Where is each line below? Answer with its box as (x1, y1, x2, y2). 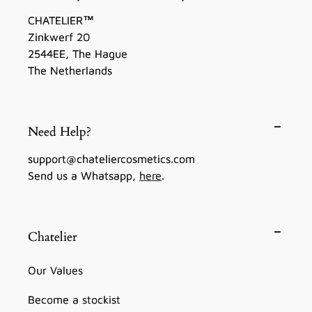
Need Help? (28, 123, 91, 141)
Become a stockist (28, 293, 120, 306)
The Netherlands (28, 64, 112, 77)
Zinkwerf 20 (28, 31, 90, 43)
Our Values (28, 264, 83, 276)
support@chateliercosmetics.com (28, 153, 195, 165)
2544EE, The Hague (28, 47, 127, 60)
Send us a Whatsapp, (28, 169, 139, 182)
